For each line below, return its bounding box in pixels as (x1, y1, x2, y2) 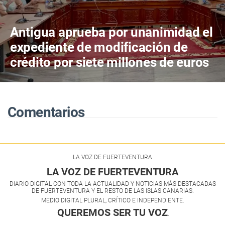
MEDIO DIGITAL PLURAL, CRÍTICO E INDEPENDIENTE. (41, 197, 184, 204)
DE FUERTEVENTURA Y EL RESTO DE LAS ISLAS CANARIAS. (31, 187, 194, 195)
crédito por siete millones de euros (10, 55, 209, 70)
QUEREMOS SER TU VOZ (57, 206, 168, 219)
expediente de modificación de (10, 40, 188, 55)
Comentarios (8, 104, 85, 121)
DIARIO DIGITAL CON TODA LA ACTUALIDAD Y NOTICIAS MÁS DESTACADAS (9, 180, 216, 188)
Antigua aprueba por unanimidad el (10, 25, 213, 40)
